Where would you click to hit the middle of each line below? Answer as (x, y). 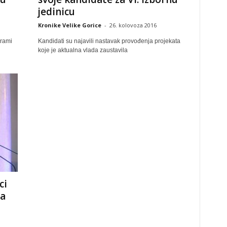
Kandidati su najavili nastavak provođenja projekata (109, 41)
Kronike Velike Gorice (69, 25)
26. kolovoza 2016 (133, 25)
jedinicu (56, 12)
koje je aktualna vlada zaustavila (83, 50)
